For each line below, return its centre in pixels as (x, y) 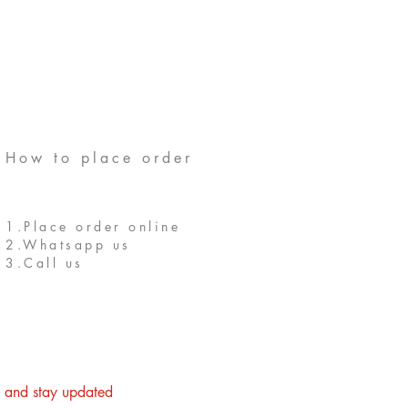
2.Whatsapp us (68, 245)
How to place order (99, 158)
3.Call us (45, 263)
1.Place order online (93, 227)
